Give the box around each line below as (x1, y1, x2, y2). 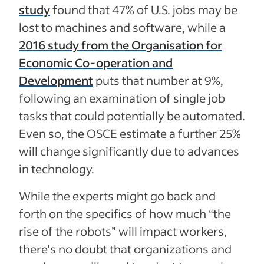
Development (19, 72, 93, 88)
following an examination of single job (19, 90, 225, 105)
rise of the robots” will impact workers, (19, 223, 227, 239)
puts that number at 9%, (93, 72, 223, 88)
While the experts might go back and (19, 188, 216, 203)
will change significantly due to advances (19, 143, 239, 159)
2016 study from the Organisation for (19, 37, 222, 52)
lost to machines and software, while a (19, 19, 226, 35)
